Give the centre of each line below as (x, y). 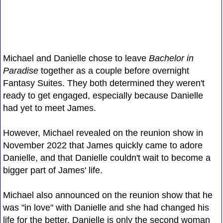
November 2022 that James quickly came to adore (103, 145)
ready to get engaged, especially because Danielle (103, 95)
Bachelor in (171, 58)
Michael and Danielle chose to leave (76, 58)
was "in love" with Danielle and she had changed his (106, 207)
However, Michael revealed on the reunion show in (103, 133)
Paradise (20, 70)
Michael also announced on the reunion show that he (108, 195)
